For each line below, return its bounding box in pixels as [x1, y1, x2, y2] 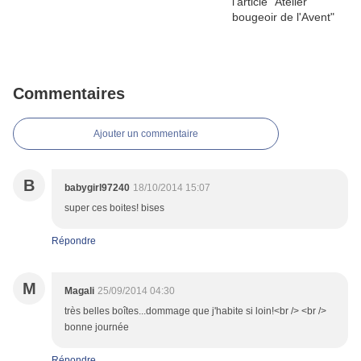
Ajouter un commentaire [93, 128, 198, 140]
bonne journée [64, 322, 129, 334]
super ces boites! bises [64, 202, 164, 214]
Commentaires [13, 85, 125, 103]
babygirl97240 [64, 182, 130, 194]
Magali [64, 285, 94, 297]
